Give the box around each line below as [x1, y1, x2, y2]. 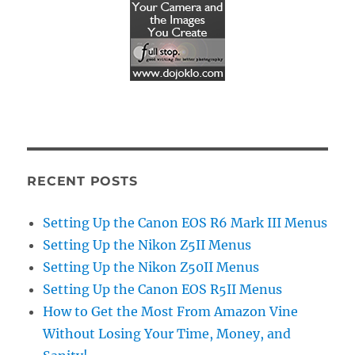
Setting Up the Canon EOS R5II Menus [43, 281, 283, 297]
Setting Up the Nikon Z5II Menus [43, 236, 252, 253]
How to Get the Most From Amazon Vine [43, 303, 299, 319]
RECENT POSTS [27, 173, 138, 189]
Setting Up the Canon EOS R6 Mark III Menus [43, 214, 328, 231]
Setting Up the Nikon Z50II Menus [43, 258, 260, 275]
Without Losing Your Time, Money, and [43, 325, 292, 342]
